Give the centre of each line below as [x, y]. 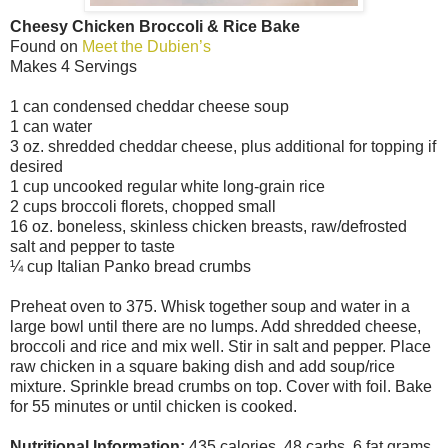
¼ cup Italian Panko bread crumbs [130, 267]
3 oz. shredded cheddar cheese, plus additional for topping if [223, 147]
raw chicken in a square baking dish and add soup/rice [202, 367]
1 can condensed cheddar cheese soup [149, 107]
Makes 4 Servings [73, 67]
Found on [46, 47]
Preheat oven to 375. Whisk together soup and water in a [210, 307]
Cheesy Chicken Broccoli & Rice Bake [155, 27]
